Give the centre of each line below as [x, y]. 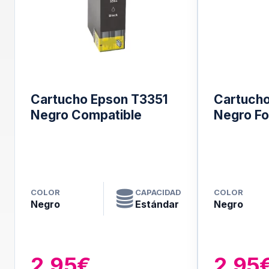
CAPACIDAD [158, 192]
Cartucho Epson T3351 [99, 99]
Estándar [157, 204]
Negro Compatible [86, 115]
